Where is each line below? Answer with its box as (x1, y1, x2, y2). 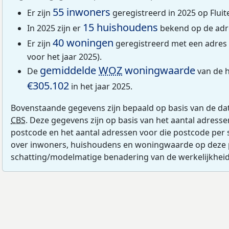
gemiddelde (40, 63, 99, 77)
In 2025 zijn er (27, 22, 83, 34)
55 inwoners (53, 5, 110, 19)
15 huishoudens (83, 20, 158, 34)
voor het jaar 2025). (27, 51, 102, 62)
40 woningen (53, 35, 113, 50)
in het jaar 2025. (69, 80, 132, 92)
